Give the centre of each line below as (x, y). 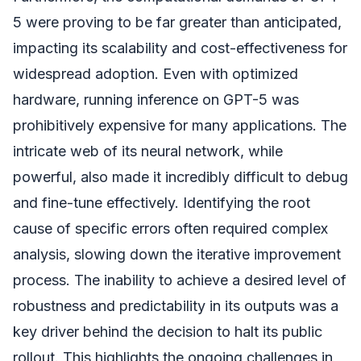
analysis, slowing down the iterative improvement (177, 254)
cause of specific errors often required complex (170, 228)
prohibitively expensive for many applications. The (180, 125)
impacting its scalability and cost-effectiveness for (180, 48)
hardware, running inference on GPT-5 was (156, 99)
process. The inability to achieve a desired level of (180, 280)
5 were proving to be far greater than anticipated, (177, 22)
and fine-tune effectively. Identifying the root (162, 202)
